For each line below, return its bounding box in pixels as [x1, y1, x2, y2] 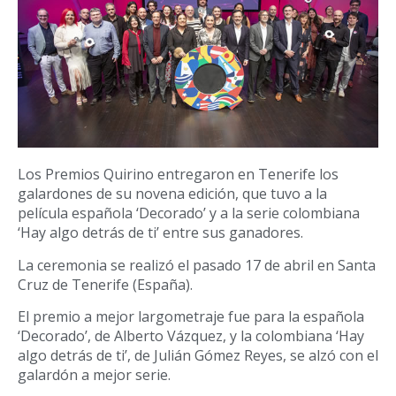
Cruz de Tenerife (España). [18, 274, 193, 294]
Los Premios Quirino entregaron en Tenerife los [18, 164, 339, 185]
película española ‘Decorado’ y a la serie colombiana [18, 203, 360, 224]
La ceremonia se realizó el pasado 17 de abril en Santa [18, 255, 376, 275]
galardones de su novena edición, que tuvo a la [18, 184, 327, 204]
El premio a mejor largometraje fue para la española [18, 307, 364, 327]
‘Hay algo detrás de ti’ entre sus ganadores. [18, 223, 303, 243]
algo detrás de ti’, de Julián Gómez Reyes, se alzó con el [18, 346, 378, 366]
